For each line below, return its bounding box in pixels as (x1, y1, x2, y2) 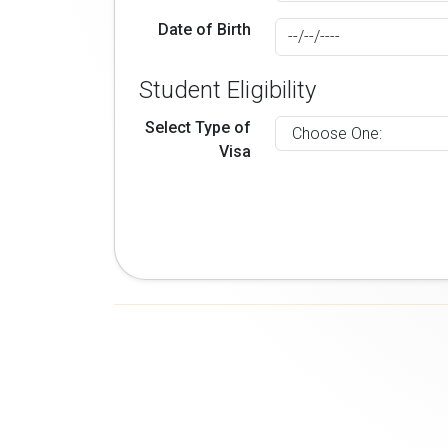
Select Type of (145, 118, 252, 137)
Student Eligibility (139, 76, 316, 104)
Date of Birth (158, 20, 252, 39)
